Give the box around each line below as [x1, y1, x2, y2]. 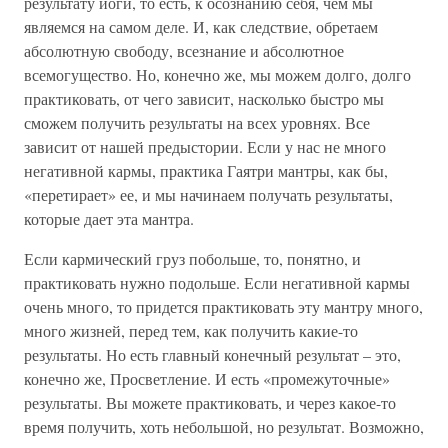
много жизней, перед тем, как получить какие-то [24, 320, 358, 341]
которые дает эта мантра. [24, 208, 194, 229]
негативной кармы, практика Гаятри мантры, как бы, [24, 160, 388, 181]
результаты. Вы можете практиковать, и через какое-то [24, 392, 396, 413]
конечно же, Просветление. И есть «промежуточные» [24, 368, 390, 389]
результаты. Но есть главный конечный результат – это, [24, 344, 401, 365]
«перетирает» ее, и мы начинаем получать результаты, [24, 184, 393, 205]
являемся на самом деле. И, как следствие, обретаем [24, 16, 378, 37]
